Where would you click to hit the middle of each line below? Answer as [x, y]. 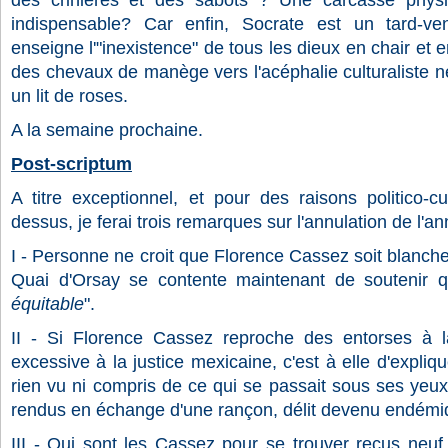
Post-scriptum [71, 164]
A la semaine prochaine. [107, 130]
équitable [47, 304]
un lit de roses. [69, 96]
